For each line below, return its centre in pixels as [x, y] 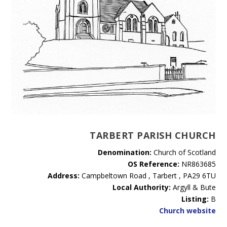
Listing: [195, 199]
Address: [63, 176]
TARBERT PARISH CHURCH [153, 135]
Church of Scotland [183, 152]
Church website [187, 211]
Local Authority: [141, 187]
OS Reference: [153, 164]
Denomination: [124, 152]
